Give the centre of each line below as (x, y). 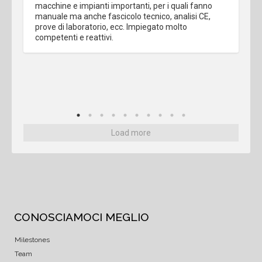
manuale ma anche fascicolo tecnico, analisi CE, (123, 16)
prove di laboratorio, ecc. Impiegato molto (111, 27)
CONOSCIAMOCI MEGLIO (82, 217)
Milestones (32, 239)
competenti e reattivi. (74, 37)
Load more (131, 132)
